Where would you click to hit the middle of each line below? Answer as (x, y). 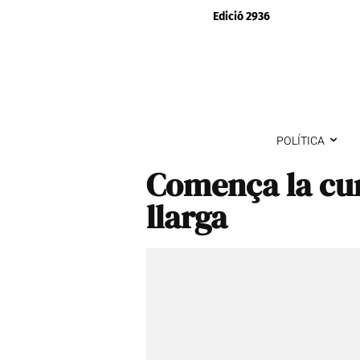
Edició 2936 (241, 16)
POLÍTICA (300, 141)
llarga (187, 217)
